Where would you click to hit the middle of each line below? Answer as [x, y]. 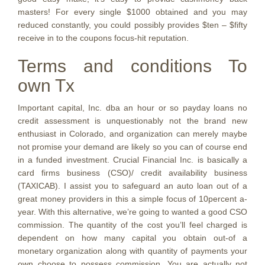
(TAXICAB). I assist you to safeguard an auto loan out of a [132, 186]
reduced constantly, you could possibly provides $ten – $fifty [132, 25]
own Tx [46, 85]
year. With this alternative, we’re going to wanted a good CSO [132, 212]
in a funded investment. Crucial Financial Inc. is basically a [132, 160]
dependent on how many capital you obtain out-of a [132, 238]
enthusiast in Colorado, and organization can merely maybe [132, 134]
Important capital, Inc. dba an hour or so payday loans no [132, 108]
